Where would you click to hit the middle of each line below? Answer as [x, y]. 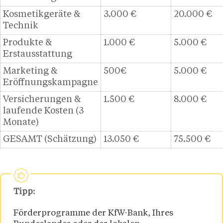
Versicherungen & [42, 100]
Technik [21, 26]
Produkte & [27, 43]
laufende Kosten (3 [43, 111]
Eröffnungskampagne [51, 83]
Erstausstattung [38, 55]
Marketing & [30, 71]
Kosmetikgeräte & [42, 15]
